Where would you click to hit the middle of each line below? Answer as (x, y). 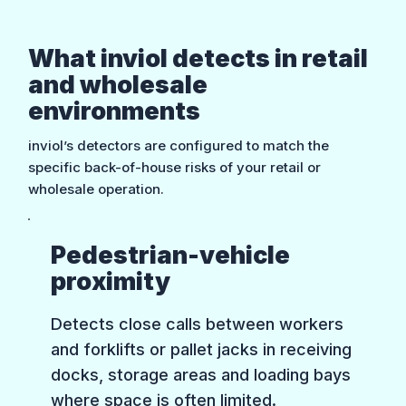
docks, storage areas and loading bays (201, 375)
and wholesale (117, 84)
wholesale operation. (96, 189)
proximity (111, 281)
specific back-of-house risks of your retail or (174, 168)
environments (114, 111)
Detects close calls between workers (198, 324)
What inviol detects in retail (198, 58)
